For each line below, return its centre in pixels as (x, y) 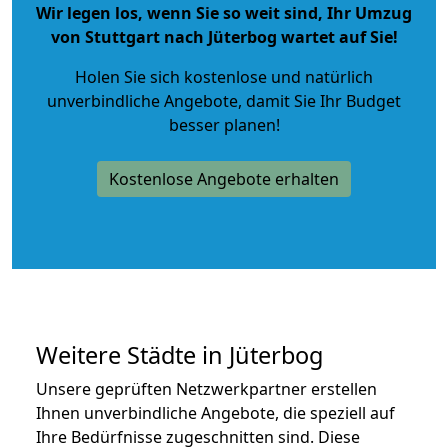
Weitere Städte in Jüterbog (179, 354)
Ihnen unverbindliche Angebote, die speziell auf (215, 412)
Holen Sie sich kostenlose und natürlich (224, 76)
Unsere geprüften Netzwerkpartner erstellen (206, 388)
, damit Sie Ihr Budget (319, 100)
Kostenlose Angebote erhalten (224, 178)
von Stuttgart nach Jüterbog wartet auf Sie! (224, 36)
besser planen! (224, 124)
